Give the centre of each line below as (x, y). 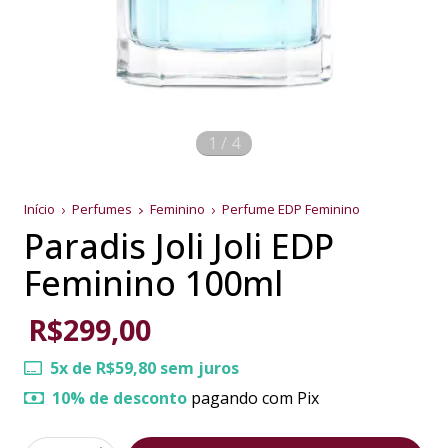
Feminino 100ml (153, 282)
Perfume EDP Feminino (291, 208)
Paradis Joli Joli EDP (179, 245)
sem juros (197, 367)
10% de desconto (119, 397)
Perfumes (104, 208)
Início (39, 208)
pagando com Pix (253, 397)
